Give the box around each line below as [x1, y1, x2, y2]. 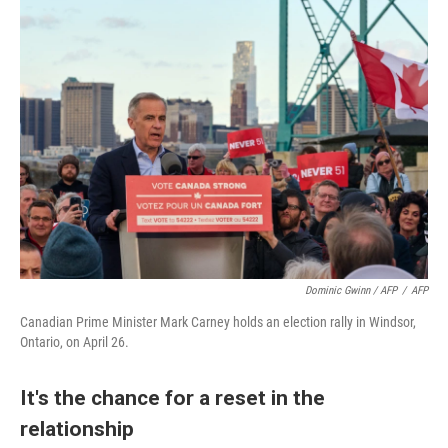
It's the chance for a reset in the [20, 385, 325, 410]
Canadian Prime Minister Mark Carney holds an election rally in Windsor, [20, 314, 416, 330]
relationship [20, 416, 134, 441]
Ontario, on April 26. [20, 334, 129, 350]
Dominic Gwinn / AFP [305, 284, 397, 297]
